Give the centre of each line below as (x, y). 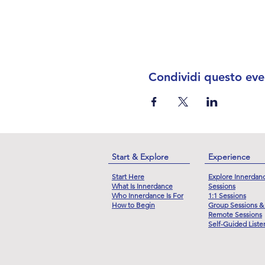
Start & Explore (140, 156)
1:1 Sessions (227, 195)
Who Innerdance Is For (148, 195)
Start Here (128, 176)
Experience (229, 156)
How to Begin (133, 205)
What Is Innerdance (142, 186)
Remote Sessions (235, 214)
